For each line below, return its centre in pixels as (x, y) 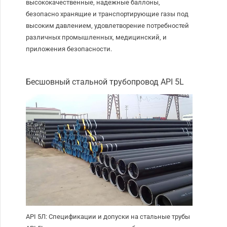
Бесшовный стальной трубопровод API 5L (105, 82)
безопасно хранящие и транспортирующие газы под (107, 14)
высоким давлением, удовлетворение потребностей (108, 26)
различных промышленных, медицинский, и (97, 37)
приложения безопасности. (69, 49)
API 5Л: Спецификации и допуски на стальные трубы (108, 217)
